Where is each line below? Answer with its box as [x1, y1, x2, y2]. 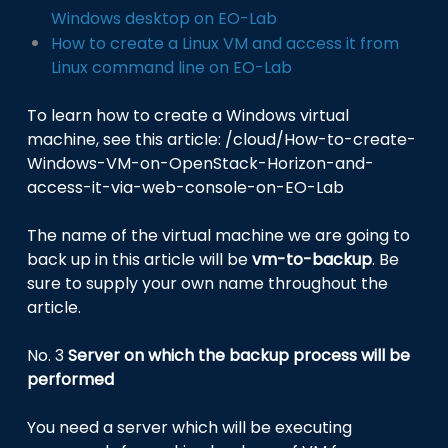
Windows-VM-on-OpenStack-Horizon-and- [27, 151, 375, 175]
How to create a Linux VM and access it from [51, 31, 400, 55]
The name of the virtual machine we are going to [27, 223, 411, 247]
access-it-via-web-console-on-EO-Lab [27, 175, 345, 199]
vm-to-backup [252, 247, 373, 271]
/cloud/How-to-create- [225, 127, 417, 151]
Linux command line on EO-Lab [51, 55, 293, 79]
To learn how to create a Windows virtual [27, 103, 350, 127]
